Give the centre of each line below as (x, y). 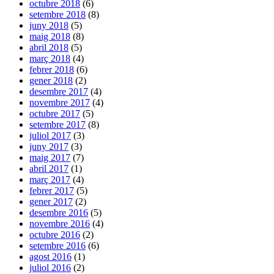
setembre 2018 (57, 15)
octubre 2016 (55, 235)
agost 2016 (50, 257)
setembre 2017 (57, 125)
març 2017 (50, 180)
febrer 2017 (52, 191)
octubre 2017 (55, 114)
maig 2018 (50, 37)
